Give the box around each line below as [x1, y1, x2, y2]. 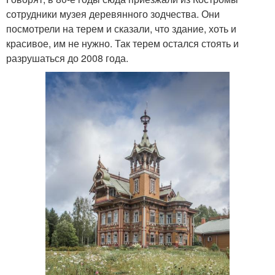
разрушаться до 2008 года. [6, 50, 128, 65]
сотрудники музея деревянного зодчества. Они [6, 6, 220, 21]
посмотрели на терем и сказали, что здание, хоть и [6, 21, 236, 36]
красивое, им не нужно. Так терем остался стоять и [6, 36, 239, 50]
